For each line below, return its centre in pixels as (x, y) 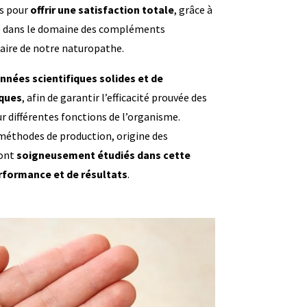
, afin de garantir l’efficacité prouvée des (114, 97)
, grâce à (193, 9)
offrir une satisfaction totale (102, 9)
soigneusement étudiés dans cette (103, 155)
